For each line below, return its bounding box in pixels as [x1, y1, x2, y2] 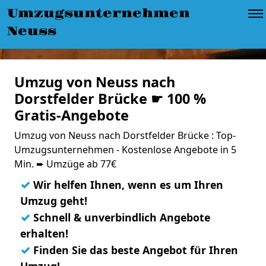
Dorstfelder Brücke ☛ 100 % [14, 89, 206, 108]
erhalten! [20, 226, 68, 240]
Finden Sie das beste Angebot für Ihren [30, 243, 238, 257]
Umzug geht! [20, 194, 87, 208]
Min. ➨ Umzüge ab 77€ [14, 157, 116, 170]
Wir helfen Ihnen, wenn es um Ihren [30, 178, 223, 192]
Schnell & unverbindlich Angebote [30, 210, 210, 224]
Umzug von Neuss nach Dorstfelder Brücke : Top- [14, 129, 236, 142]
